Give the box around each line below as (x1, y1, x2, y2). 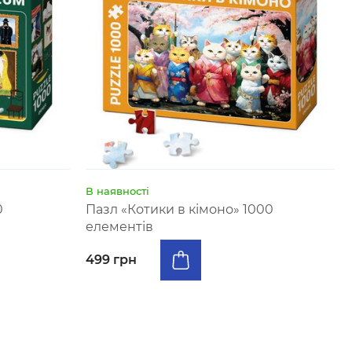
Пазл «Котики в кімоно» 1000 (86, 202, 274, 217)
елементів (86, 219, 154, 234)
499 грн (86, 252, 137, 267)
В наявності (86, 185, 150, 197)
